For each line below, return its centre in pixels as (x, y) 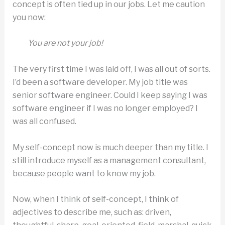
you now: (29, 17)
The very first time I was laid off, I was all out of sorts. (111, 69)
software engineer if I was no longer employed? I (105, 108)
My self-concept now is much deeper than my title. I (110, 147)
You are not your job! (65, 43)
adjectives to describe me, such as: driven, (92, 212)
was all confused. (44, 121)
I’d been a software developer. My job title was (100, 82)
